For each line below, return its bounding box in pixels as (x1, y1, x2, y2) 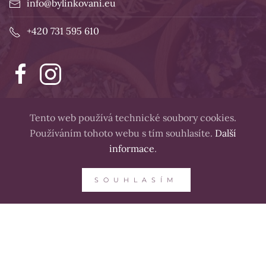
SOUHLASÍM (94, 176, 178, 184)
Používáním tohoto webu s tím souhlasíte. (30, 127, 215, 139)
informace (109, 142, 154, 154)
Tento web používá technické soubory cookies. (30, 112, 236, 123)
